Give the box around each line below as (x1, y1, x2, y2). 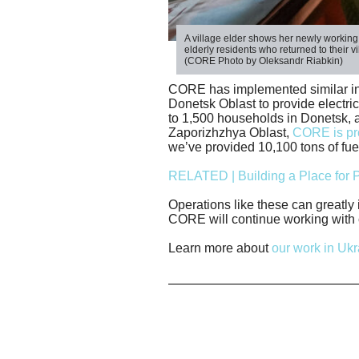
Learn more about (168, 240, 272, 255)
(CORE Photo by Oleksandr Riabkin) (184, 54, 343, 67)
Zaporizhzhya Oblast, (168, 125, 292, 139)
